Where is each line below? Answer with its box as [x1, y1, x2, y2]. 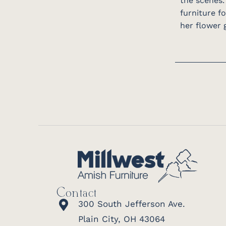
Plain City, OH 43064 [78, 213, 165, 224]
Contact [56, 186, 97, 201]
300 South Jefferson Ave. [78, 198, 185, 209]
